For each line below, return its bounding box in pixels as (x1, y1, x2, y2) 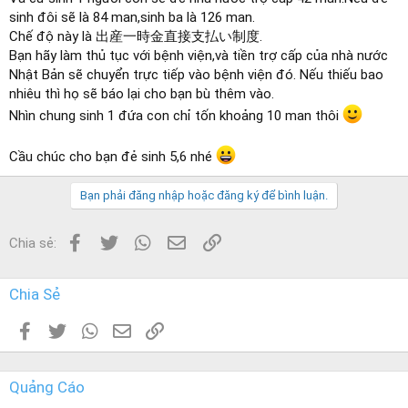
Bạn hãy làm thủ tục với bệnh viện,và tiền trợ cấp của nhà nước (9, 46, 388, 64)
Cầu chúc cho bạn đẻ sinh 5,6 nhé (9, 148, 216, 165)
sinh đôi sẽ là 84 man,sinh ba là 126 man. (9, 8, 255, 25)
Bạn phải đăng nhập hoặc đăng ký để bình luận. (80, 188, 328, 202)
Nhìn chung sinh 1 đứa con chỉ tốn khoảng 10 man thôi (9, 107, 342, 124)
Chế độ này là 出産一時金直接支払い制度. (9, 27, 262, 45)
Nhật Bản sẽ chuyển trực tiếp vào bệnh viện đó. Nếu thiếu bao (9, 66, 383, 83)
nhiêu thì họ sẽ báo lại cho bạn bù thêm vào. (9, 85, 274, 102)
